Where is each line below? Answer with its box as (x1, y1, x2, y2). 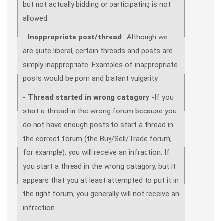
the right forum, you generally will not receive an (23, 189, 179, 198)
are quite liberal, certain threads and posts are (23, 46, 173, 55)
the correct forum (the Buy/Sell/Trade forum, (23, 134, 172, 143)
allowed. (23, 14, 49, 23)
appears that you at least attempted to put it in (23, 176, 179, 184)
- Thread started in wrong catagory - (23, 93, 154, 102)
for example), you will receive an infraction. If (23, 148, 170, 157)
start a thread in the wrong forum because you (23, 107, 177, 115)
